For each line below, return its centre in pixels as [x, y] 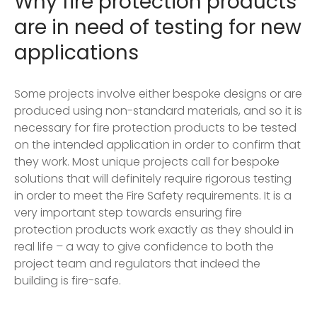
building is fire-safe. [68, 280]
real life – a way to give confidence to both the [144, 246]
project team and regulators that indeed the [137, 263]
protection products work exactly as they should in [154, 229]
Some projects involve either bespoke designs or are [158, 93]
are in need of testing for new [158, 27]
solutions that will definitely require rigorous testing [153, 178]
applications [76, 52]
